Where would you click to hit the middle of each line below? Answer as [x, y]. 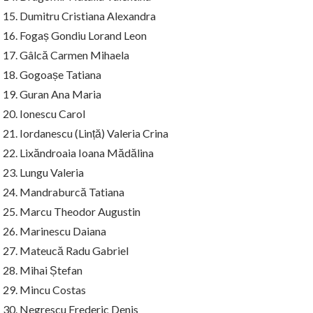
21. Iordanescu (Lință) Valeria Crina [86, 133]
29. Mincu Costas [44, 289]
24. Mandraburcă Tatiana [64, 191]
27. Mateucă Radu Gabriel [66, 250]
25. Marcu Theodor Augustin [72, 211]
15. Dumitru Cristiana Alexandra [79, 15]
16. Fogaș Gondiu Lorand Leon [75, 35]
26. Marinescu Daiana [54, 231]
